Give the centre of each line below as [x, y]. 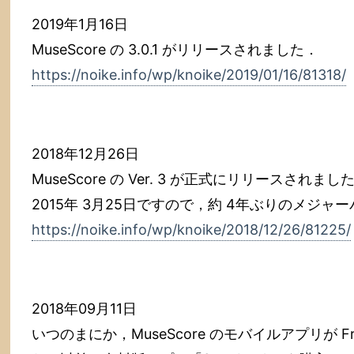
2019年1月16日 [80, 24]
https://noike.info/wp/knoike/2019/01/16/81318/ [189, 75]
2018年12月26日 [85, 154]
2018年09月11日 [84, 309]
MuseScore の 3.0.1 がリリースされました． [175, 49]
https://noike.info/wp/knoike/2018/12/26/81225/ [191, 230]
